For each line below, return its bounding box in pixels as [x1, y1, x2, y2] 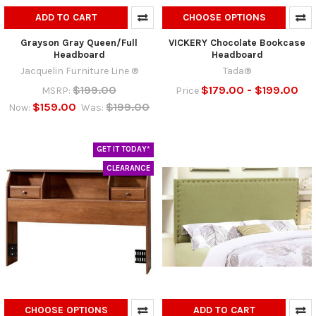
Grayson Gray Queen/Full [20, 36, 138, 49]
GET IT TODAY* [97, 145, 151, 154]
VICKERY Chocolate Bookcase [169, 36, 305, 49]
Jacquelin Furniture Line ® [20, 64, 138, 77]
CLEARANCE [107, 163, 151, 173]
